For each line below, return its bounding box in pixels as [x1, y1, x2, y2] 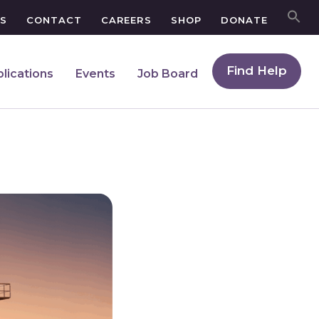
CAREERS [101, 14, 152, 26]
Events [75, 67, 115, 80]
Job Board [137, 67, 198, 80]
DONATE [220, 14, 268, 26]
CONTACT [26, 14, 83, 26]
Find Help [226, 63, 287, 78]
